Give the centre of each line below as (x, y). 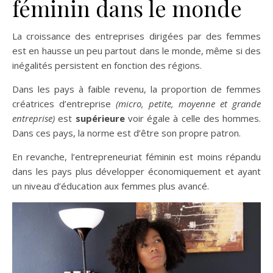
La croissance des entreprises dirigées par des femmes (136, 36)
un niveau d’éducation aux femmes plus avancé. (111, 186)
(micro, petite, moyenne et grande (188, 104)
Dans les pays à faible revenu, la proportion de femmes (136, 89)
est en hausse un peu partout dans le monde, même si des (136, 51)
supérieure (100, 119)
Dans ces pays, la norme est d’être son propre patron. (126, 133)
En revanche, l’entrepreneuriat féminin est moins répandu (136, 157)
